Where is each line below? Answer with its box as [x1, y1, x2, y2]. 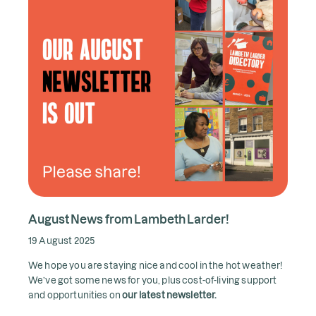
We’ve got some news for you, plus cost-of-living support [28, 274, 277, 285]
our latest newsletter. [122, 288, 217, 300]
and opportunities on [28, 288, 123, 300]
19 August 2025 [28, 235, 95, 245]
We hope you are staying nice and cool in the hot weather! [28, 259, 283, 270]
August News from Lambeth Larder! [28, 212, 229, 226]
